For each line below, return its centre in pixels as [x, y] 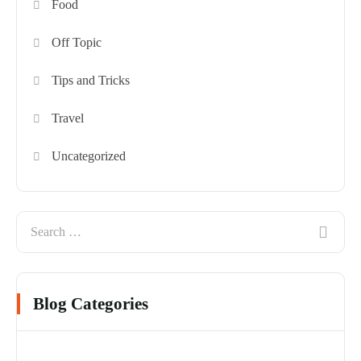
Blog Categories [91, 304]
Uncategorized [89, 156]
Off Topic [77, 43]
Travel [68, 118]
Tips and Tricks [91, 81]
